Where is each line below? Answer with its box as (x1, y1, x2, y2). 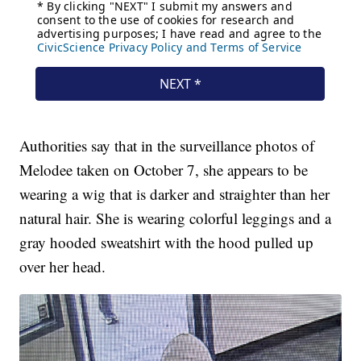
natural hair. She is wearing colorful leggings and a (19, 208, 332, 229)
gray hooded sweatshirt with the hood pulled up (19, 232, 314, 253)
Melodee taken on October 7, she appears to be (19, 160, 309, 180)
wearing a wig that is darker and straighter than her (19, 184, 330, 205)
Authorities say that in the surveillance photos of (19, 135, 315, 156)
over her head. (19, 256, 106, 277)
